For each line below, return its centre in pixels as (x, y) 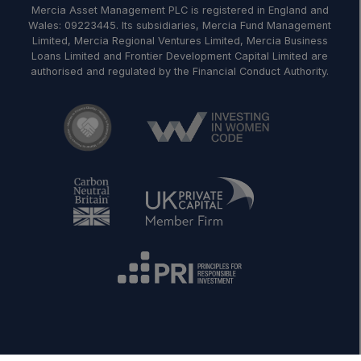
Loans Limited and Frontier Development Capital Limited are (180, 56)
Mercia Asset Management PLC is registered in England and (180, 10)
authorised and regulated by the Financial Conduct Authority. (180, 72)
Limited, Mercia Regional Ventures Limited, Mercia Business (180, 41)
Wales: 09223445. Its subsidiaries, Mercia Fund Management (180, 26)
